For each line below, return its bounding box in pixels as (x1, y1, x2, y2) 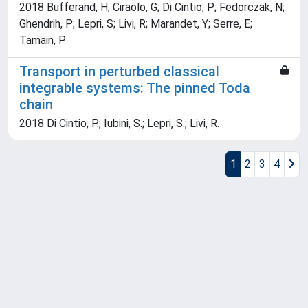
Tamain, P (19, 34, 66, 47)
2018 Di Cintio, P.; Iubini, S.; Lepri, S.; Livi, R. (19, 117, 219, 131)
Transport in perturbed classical (19, 63, 219, 80)
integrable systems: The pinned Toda (19, 80, 250, 97)
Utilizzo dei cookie (5, 291, 101, 305)
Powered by (5, 275, 69, 288)
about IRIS (112, 275, 165, 288)
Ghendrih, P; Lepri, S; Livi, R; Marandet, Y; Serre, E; (19, 17, 252, 31)
